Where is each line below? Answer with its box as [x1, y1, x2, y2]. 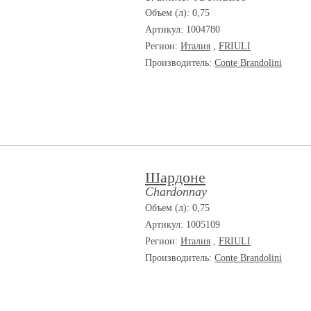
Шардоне [145, 169, 205, 186]
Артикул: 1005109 [145, 219, 220, 230]
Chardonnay [145, 185, 207, 199]
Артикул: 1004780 [145, 24, 220, 35]
